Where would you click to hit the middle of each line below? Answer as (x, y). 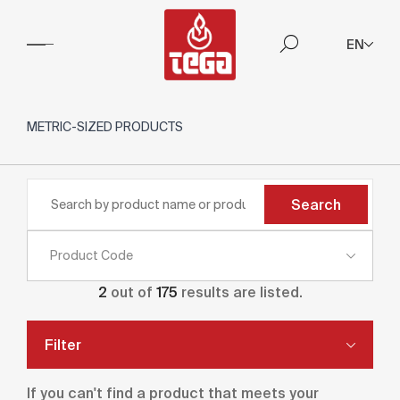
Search (316, 204)
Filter (63, 345)
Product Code (92, 255)
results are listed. (240, 292)
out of (131, 292)
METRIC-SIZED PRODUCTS (105, 127)
